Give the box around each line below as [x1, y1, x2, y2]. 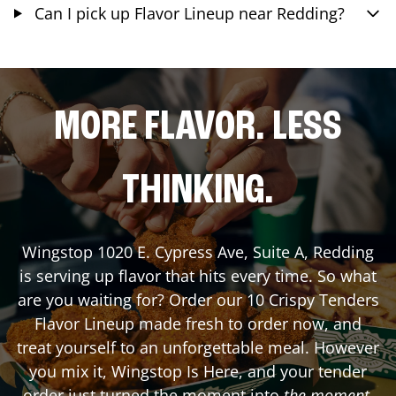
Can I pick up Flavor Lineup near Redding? [34, 2, 345, 24]
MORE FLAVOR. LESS [54, 106, 342, 149]
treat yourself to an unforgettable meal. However [17, 336, 379, 358]
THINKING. [122, 170, 274, 213]
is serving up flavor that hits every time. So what [19, 264, 377, 286]
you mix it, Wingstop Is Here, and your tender [29, 360, 367, 382]
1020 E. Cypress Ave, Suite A [97, 240, 304, 263]
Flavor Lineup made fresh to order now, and [34, 312, 362, 334]
